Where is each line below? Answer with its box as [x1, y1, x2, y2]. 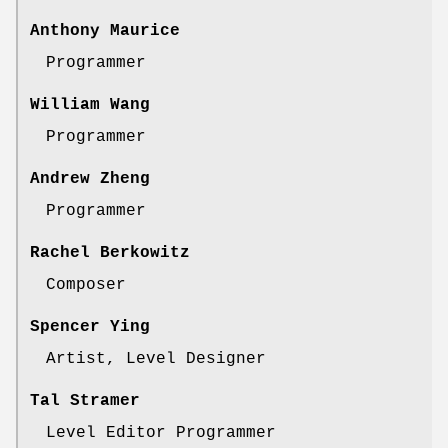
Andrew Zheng [30, 170, 150, 189]
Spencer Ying [30, 318, 150, 337]
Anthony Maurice [30, 22, 180, 41]
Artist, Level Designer [46, 350, 266, 369]
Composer [46, 276, 126, 295]
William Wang [30, 96, 150, 115]
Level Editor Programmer [46, 424, 276, 443]
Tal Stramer [30, 392, 140, 411]
